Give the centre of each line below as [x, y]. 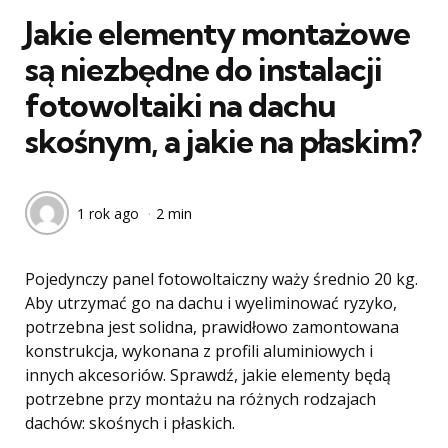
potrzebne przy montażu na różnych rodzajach [200, 399]
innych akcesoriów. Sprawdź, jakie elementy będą [208, 375]
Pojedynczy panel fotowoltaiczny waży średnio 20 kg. [221, 279]
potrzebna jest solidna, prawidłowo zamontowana [212, 327]
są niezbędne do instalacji [203, 69]
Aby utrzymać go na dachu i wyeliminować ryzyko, [211, 303]
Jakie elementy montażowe [217, 33]
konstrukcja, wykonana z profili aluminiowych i [199, 351]
